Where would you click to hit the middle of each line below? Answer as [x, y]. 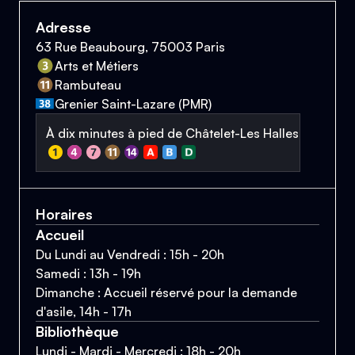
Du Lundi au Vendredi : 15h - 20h [130, 254]
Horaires [64, 214]
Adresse [63, 27]
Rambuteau [88, 84]
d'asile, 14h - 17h [84, 311]
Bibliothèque [77, 331]
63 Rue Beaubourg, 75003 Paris [130, 46]
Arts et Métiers [97, 65]
